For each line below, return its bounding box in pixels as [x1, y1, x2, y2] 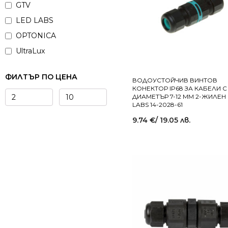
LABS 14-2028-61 [132, 101, 183, 108]
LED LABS [16, 16, 53, 25]
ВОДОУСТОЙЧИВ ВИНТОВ [132, 76, 217, 84]
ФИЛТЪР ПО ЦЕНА [5, 72, 77, 81]
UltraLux [16, 46, 45, 55]
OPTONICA [16, 31, 56, 40]
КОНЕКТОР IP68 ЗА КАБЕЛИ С [132, 84, 227, 92]
